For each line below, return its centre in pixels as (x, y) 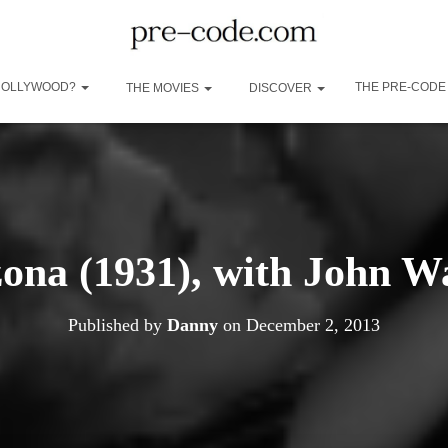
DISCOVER (280, 87)
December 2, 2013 (313, 324)
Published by (117, 324)
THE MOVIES (162, 87)
